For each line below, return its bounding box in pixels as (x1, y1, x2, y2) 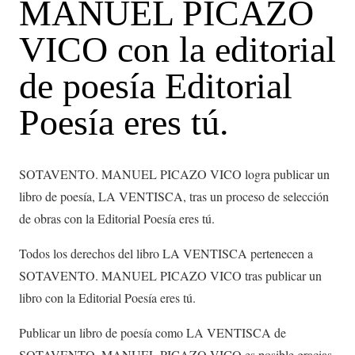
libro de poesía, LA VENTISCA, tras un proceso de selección (19, 187, 329, 204)
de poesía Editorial (19, 66, 292, 106)
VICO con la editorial (19, 29, 336, 70)
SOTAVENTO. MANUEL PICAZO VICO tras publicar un (19, 266, 322, 284)
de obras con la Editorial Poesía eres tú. (19, 209, 215, 227)
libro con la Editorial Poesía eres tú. (19, 288, 196, 306)
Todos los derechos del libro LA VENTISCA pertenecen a (19, 244, 313, 261)
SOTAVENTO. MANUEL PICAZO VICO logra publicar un (19, 165, 330, 182)
